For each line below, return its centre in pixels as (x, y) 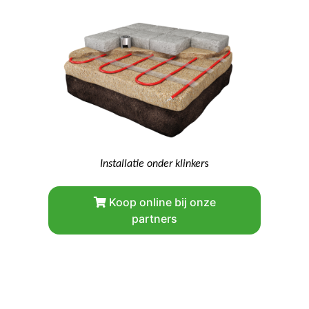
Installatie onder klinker (152, 163)
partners (154, 218)
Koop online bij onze (161, 202)
